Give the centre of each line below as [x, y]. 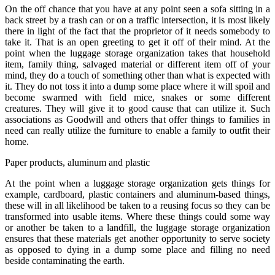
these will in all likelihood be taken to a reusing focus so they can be [137, 205]
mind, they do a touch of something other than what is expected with [137, 75]
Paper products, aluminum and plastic [77, 162]
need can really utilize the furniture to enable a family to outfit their [137, 130]
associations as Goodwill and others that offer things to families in [137, 119]
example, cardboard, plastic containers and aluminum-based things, [137, 194]
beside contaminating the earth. [65, 260]
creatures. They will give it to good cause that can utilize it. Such [137, 108]
